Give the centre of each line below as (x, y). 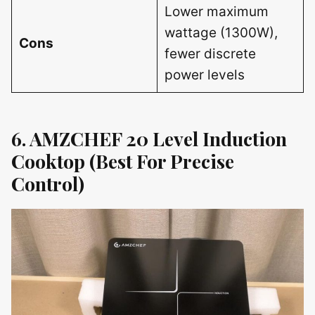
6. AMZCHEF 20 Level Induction (149, 138)
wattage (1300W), (221, 33)
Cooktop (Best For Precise (123, 161)
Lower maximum (216, 12)
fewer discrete (210, 54)
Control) (48, 183)
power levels (204, 75)
